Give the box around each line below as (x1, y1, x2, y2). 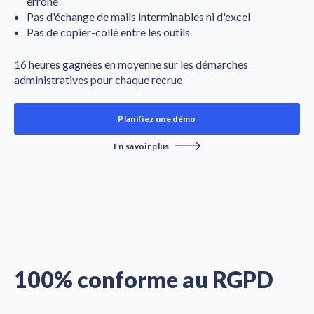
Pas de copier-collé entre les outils (26, 25, 190, 39)
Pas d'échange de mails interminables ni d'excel (26, 9, 250, 23)
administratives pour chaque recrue (14, 72, 182, 86)
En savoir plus (113, 140, 170, 151)
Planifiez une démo (118, 113, 196, 124)
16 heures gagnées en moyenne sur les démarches (14, 57, 248, 71)
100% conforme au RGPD (14, 265, 273, 293)
